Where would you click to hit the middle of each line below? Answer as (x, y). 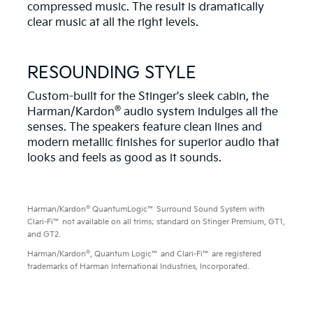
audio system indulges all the (199, 112)
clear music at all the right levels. (113, 23)
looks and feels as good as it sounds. (124, 159)
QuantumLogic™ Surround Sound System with (177, 210)
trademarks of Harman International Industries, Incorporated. (138, 267)
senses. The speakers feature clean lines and (145, 128)
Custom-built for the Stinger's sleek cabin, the (148, 97)
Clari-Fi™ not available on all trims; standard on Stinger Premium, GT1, (156, 222)
